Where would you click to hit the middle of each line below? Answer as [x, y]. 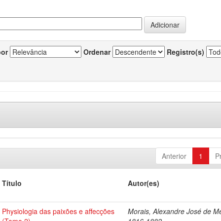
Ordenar [97, 52]
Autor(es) [144, 183]
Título [12, 183]
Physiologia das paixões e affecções [58, 211]
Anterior [174, 156]
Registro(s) [185, 52]
